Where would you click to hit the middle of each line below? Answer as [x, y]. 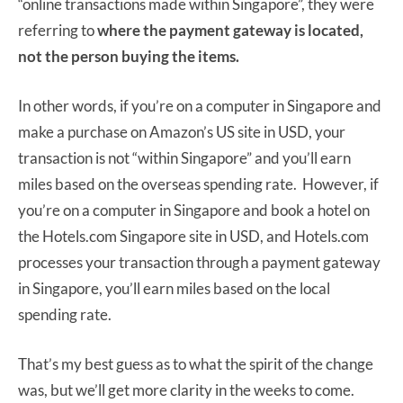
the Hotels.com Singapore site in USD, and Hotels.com [193, 236]
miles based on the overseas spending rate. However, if [198, 184]
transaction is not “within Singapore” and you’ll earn [184, 157]
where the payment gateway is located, [230, 30]
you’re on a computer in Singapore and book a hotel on [194, 210]
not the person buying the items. [129, 56]
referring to [58, 30]
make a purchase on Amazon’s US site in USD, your [182, 131]
